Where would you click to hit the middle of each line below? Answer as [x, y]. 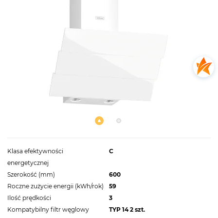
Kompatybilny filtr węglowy [48, 209]
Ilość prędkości [29, 198]
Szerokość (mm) [31, 174]
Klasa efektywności [35, 151]
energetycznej [28, 163]
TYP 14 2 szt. [127, 209]
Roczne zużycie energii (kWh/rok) [55, 186]
